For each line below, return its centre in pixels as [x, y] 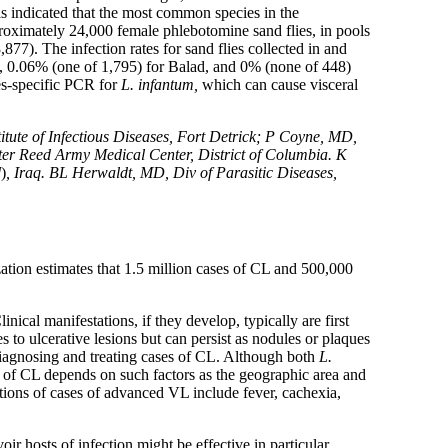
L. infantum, [157, 85]
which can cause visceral [278, 85]
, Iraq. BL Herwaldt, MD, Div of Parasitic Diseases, [171, 173]
